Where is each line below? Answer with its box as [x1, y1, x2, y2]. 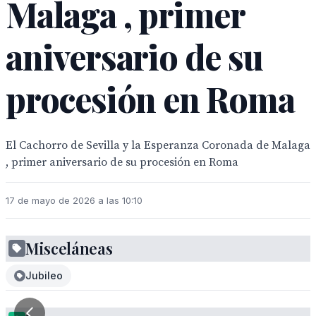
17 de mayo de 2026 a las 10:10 [6, 195, 142, 206]
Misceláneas [25, 238, 113, 259]
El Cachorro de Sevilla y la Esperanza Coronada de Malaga [6, 138, 310, 152]
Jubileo [25, 269, 63, 281]
